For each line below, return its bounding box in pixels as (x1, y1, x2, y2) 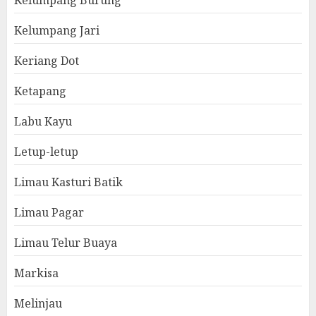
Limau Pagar (14, 205, 84, 221)
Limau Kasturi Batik (14, 174, 123, 190)
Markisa (14, 265, 59, 281)
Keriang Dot (14, 53, 79, 69)
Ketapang (14, 83, 66, 99)
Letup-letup (14, 144, 78, 160)
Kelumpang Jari (14, 23, 99, 39)
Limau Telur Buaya (14, 235, 117, 251)
